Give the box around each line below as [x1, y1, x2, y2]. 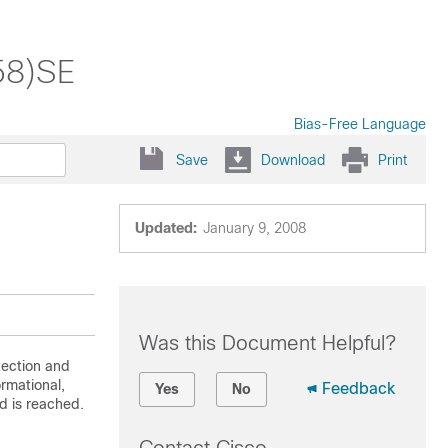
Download [261, 151, 325, 168]
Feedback [321, 380, 395, 397]
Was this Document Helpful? [138, 332, 396, 354]
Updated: [134, 220, 197, 236]
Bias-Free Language [294, 116, 426, 132]
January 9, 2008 [202, 220, 306, 236]
